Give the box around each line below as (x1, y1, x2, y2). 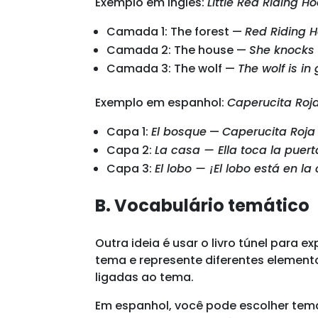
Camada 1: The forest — (106, 23, 246, 40)
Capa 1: (106, 123, 152, 140)
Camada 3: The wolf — (106, 60, 238, 77)
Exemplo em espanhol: (95, 94, 228, 111)
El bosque (151, 123, 207, 140)
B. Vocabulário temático (95, 193, 310, 217)
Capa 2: (106, 141, 155, 158)
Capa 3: (106, 160, 155, 177)
